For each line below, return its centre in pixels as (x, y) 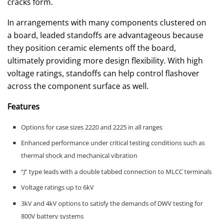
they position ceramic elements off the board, (92, 48)
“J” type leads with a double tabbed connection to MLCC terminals (116, 171)
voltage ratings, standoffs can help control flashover (103, 73)
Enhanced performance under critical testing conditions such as (113, 143)
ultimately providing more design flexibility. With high (105, 60)
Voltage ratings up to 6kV (57, 187)
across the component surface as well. (79, 86)
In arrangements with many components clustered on (107, 22)
